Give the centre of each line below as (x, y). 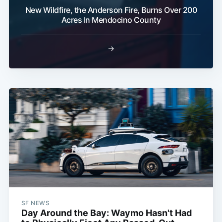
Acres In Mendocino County (111, 20)
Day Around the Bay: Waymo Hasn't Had (106, 213)
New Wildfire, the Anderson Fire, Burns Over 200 (111, 10)
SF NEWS (35, 203)
